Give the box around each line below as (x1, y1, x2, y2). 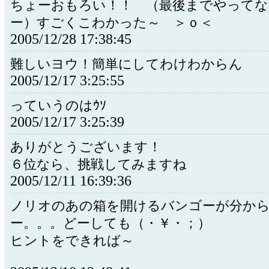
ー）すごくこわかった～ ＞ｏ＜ (10, 16, 213, 30)
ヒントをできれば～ (10, 234, 134, 248)
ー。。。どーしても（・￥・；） (10, 216, 211, 231)
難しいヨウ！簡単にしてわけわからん (10, 57, 243, 71)
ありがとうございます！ (10, 140, 162, 154)
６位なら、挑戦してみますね (10, 157, 187, 172)
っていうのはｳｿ (10, 98, 106, 113)
